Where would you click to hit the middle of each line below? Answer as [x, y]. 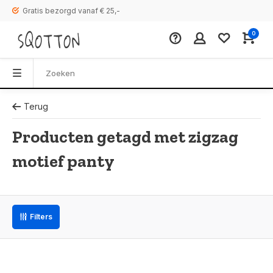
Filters [41, 217]
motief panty [63, 161]
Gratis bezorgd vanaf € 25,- [71, 11]
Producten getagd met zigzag [125, 137]
